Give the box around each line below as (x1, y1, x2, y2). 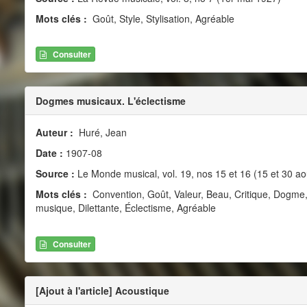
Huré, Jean (75, 125, 127, 140)
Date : (35, 146, 66, 160)
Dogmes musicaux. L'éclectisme (35, 94, 186, 108)
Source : (35, 167, 75, 181)
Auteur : (35, 125, 76, 140)
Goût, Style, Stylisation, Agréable (89, 12, 234, 25)
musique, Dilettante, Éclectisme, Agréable (35, 201, 216, 215)
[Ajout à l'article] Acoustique (35, 283, 169, 297)
